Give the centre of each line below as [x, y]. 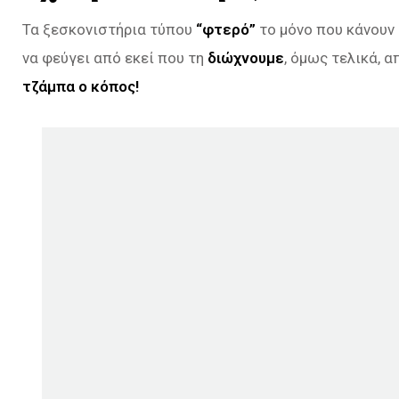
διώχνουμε [246, 57]
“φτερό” [226, 29]
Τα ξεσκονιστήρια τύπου [109, 29]
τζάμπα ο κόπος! [81, 86]
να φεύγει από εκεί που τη [115, 57]
